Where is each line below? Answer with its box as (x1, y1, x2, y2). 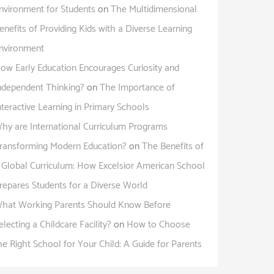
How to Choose (127, 216, 190, 233)
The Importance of (100, 79, 175, 96)
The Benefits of (142, 138, 204, 155)
